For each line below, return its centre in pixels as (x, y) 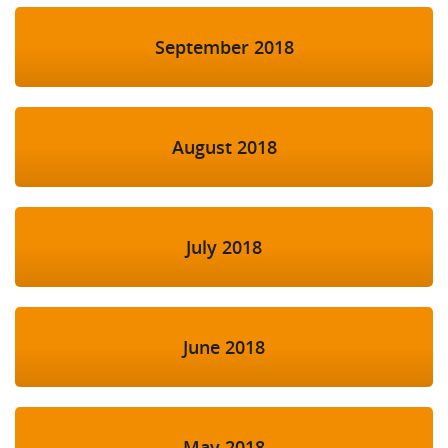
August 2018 (224, 147)
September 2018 (224, 47)
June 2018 (224, 347)
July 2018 (224, 247)
